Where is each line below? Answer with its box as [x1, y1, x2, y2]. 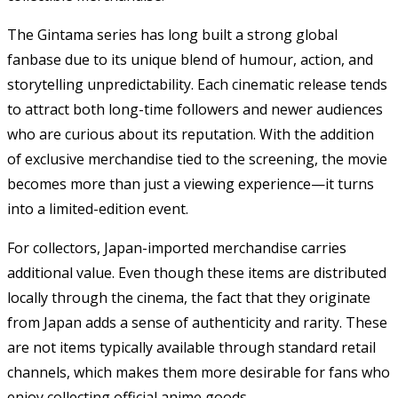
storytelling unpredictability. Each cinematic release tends [7, 74, 387, 94]
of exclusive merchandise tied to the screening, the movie [7, 148, 387, 169]
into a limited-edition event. [7, 198, 188, 219]
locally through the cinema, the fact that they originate [7, 287, 370, 307]
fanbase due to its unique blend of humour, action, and [7, 49, 373, 69]
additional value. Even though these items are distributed [7, 262, 386, 283]
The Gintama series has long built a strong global [7, 24, 338, 44]
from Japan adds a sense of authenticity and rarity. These [7, 312, 387, 332]
